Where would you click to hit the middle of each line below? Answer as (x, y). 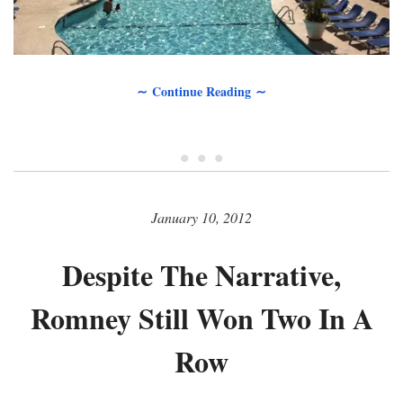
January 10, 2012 (201, 218)
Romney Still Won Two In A (201, 318)
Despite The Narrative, (201, 275)
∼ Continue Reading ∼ (201, 92)
